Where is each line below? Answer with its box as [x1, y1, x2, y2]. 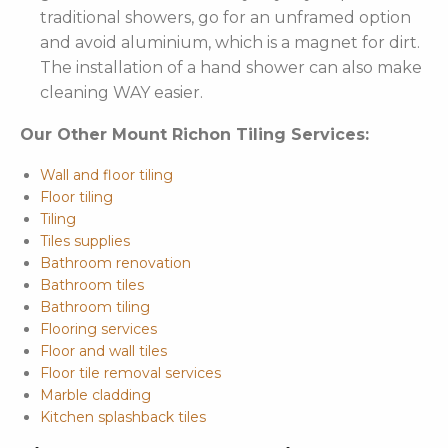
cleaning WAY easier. [40, 83, 203, 103]
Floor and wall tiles [40, 342, 167, 361]
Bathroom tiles [40, 276, 144, 295]
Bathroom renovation [40, 254, 191, 273]
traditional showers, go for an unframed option [40, 8, 411, 28]
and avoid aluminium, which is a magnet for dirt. [40, 33, 420, 53]
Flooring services [40, 320, 157, 339]
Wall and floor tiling [40, 166, 173, 185]
